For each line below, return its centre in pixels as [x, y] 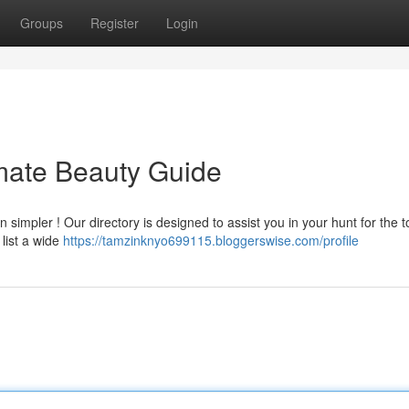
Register [115, 23]
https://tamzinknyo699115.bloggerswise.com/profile [211, 240]
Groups [42, 23]
